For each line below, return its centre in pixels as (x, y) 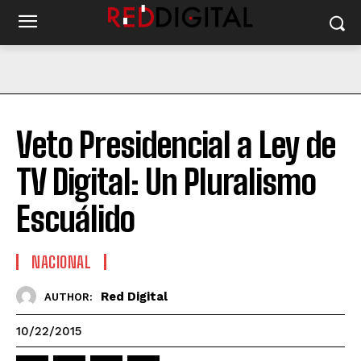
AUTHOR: (68, 297)
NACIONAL (61, 262)
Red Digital (134, 296)
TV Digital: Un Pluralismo (166, 182)
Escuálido (75, 219)
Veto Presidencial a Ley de (176, 145)
